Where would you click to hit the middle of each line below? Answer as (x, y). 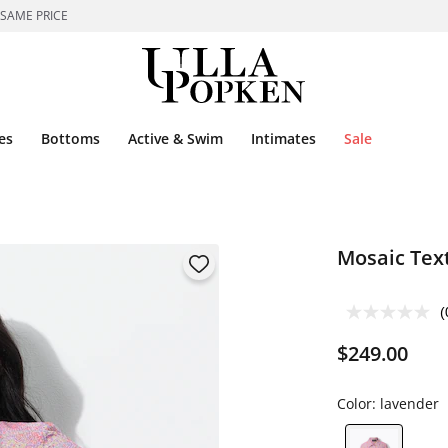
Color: (358, 403)
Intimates (283, 138)
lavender (409, 403)
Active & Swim (175, 138)
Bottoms (70, 138)
